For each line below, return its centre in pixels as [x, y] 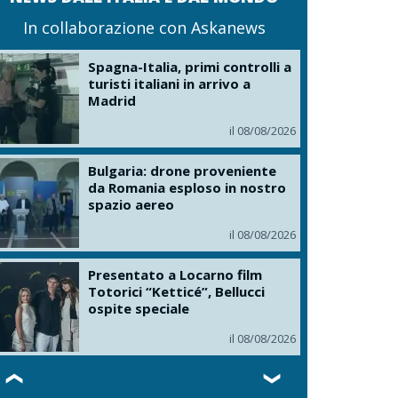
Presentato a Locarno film [175, 275]
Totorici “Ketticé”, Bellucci [177, 292]
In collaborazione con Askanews [144, 28]
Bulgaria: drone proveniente [183, 170]
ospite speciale [139, 309]
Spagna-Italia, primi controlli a [190, 66]
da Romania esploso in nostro [187, 187]
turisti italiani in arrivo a [170, 83]
